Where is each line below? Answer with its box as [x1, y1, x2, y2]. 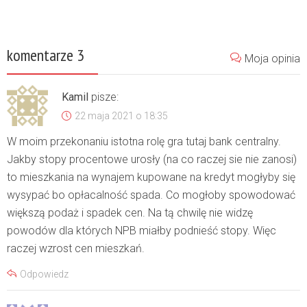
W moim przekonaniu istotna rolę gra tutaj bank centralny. [7, 134, 281, 148]
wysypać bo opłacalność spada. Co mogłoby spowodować [7, 188, 295, 201]
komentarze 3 [7, 44, 84, 66]
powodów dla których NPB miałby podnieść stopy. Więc [7, 223, 276, 237]
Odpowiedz [20, 268, 69, 280]
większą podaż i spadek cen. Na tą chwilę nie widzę [7, 206, 253, 219]
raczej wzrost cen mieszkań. [7, 241, 145, 255]
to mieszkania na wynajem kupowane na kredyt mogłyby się [7, 170, 295, 184]
